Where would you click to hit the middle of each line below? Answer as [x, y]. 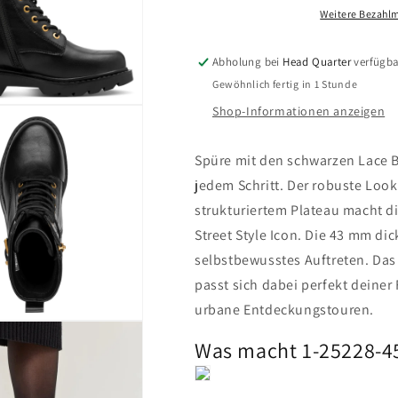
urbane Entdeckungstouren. [286, 310]
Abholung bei [248, 62]
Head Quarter [317, 62]
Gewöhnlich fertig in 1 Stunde [285, 84]
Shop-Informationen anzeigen [299, 111]
